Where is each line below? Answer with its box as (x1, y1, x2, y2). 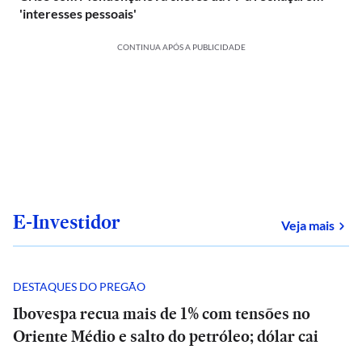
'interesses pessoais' (19, 6, 137, 21)
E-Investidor (13, 208, 120, 235)
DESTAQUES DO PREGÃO (13, 279, 145, 293)
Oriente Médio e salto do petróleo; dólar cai (13, 325, 318, 347)
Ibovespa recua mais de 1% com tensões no (13, 302, 310, 325)
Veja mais (281, 217, 335, 233)
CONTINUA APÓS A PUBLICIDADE (116, 42, 246, 52)
